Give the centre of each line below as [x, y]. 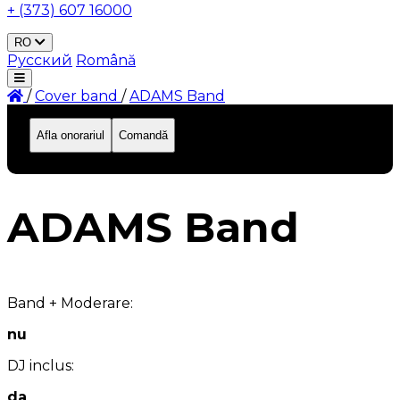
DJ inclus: [41, 366]
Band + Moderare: [70, 304]
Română [106, 60]
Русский [40, 60]
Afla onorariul [71, 135]
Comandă [143, 135]
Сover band [76, 96]
